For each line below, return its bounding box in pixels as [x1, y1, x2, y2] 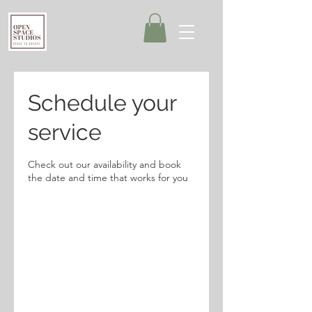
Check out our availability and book [28, 158, 181, 171]
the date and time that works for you [28, 171, 188, 184]
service [28, 119, 102, 145]
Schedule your [28, 90, 176, 116]
